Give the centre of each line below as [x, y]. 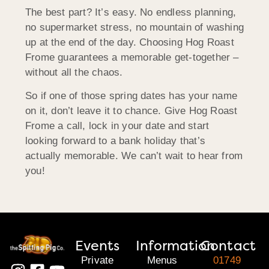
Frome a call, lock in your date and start [117, 126]
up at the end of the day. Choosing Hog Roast [130, 43]
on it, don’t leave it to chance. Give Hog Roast [131, 111]
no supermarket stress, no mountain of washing [135, 28]
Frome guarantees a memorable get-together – [132, 58]
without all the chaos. [74, 73]
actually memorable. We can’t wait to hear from [134, 156]
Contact [228, 245]
